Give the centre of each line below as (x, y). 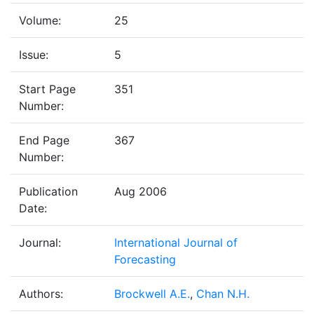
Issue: (34, 55)
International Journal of (176, 243)
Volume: (40, 21)
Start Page (47, 89)
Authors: (41, 294)
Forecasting (145, 260)
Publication (48, 192)
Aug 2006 (141, 192)
